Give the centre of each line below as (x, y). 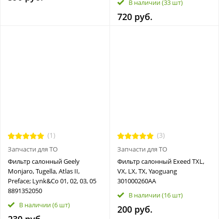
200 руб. (135, 209)
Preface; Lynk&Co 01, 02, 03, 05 (52, 181)
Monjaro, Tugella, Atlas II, (44, 171)
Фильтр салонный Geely (44, 161)
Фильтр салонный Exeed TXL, (161, 161)
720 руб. (135, 16)
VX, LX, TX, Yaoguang (147, 171)
